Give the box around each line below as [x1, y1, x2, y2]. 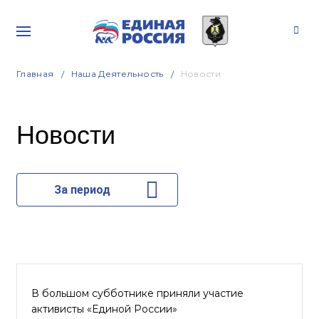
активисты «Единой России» [31, 303, 177, 315]
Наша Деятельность [70, 68, 164, 79]
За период [53, 183, 110, 197]
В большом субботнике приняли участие [31, 287, 244, 300]
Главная [16, 68, 54, 79]
